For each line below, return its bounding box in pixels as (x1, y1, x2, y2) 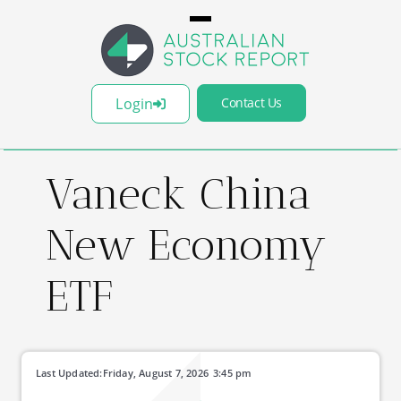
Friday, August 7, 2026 (102, 366, 209, 380)
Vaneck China (46, 168, 312, 219)
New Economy (46, 219, 327, 270)
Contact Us (221, 94, 282, 111)
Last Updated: (36, 366, 103, 380)
